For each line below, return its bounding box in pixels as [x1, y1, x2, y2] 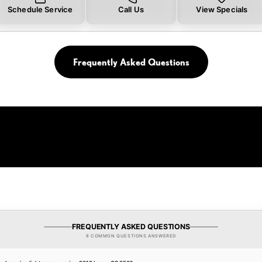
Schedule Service [8, 5, 73, 14]
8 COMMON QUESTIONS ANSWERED [85, 233, 177, 239]
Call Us [118, 5, 144, 14]
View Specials [196, 5, 248, 14]
